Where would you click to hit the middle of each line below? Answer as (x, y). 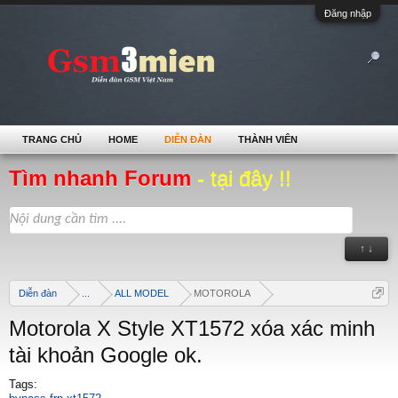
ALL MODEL (142, 293)
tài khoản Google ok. (106, 355)
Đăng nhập (348, 13)
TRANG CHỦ (52, 139)
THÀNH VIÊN (268, 139)
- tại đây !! (244, 178)
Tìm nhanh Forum (103, 178)
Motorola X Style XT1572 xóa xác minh (192, 328)
